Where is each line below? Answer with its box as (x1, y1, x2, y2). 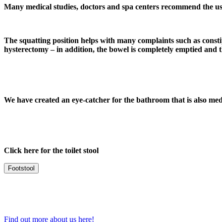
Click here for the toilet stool (4, 146, 99, 155)
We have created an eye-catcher (4, 96, 110, 105)
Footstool (8, 165, 35, 172)
